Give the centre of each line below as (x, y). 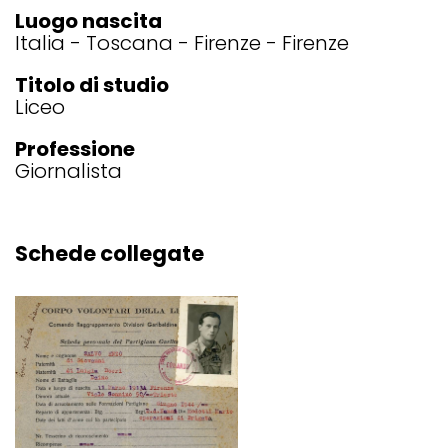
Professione (75, 149)
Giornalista (68, 171)
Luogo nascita (88, 21)
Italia (40, 43)
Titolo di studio (92, 85)
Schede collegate (109, 253)
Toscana (129, 43)
